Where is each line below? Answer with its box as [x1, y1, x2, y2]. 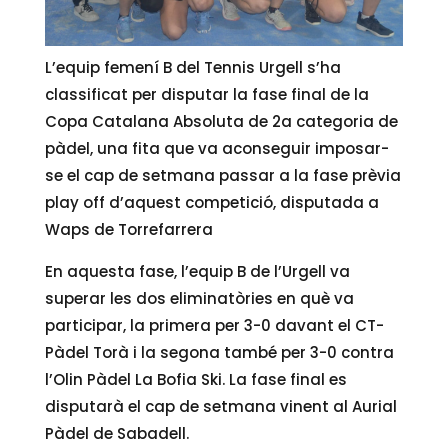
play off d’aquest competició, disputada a [44, 191, 379, 213]
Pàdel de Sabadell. [44, 422, 189, 444]
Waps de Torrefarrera [44, 218, 213, 240]
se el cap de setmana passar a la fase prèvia [44, 164, 401, 186]
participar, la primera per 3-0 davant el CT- [44, 314, 384, 336]
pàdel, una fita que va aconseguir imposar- [44, 137, 389, 159]
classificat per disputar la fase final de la [44, 83, 369, 105]
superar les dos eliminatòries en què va [44, 287, 354, 309]
